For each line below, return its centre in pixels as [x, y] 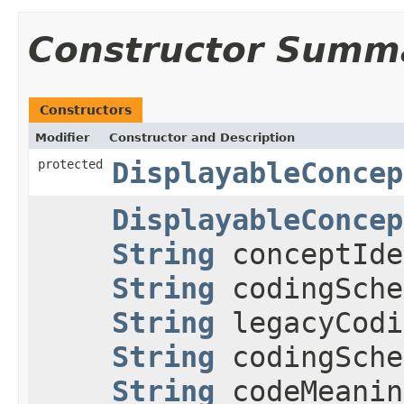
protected [70, 164]
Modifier [62, 137]
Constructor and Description [202, 137]
